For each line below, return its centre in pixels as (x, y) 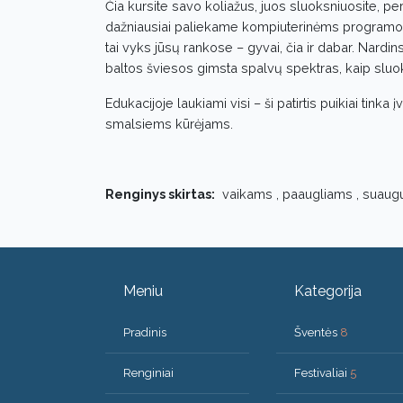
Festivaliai (322, 372)
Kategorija (328, 291)
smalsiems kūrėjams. (169, 123)
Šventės (317, 332)
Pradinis (145, 332)
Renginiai (148, 372)
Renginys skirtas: (160, 193)
